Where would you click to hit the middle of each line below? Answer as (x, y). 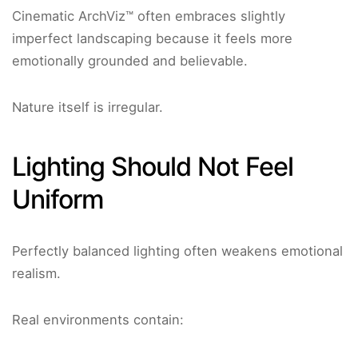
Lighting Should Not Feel (153, 167)
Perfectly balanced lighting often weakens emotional (177, 251)
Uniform (58, 200)
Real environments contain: (98, 320)
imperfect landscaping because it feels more (152, 39)
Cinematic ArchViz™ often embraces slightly (149, 16)
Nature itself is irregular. (88, 107)
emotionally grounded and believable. (130, 61)
